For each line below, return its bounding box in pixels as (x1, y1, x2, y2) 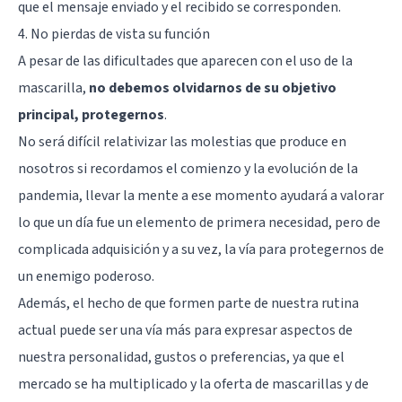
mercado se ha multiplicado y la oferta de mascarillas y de (18, 373, 369, 394)
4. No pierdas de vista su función (18, 23, 210, 44)
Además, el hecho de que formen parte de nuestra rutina (18, 293, 359, 313)
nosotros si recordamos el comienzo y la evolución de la (18, 158, 358, 179)
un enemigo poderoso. (18, 266, 154, 286)
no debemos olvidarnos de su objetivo (89, 77, 336, 98)
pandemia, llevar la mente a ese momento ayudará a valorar (18, 185, 384, 205)
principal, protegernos (18, 104, 164, 125)
